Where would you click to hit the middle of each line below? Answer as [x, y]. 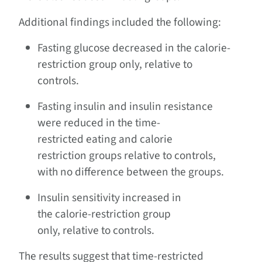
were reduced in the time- [99, 123]
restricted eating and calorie [105, 139]
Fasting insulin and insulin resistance [125, 106]
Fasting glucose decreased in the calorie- [134, 48]
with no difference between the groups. [133, 172]
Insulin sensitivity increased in [109, 197]
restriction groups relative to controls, [127, 155]
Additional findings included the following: [122, 22]
